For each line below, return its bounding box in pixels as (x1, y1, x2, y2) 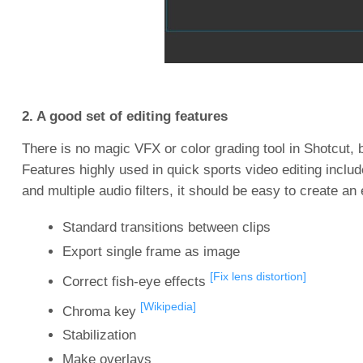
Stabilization (62, 327, 136, 344)
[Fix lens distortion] (209, 270, 306, 283)
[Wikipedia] (139, 299, 196, 313)
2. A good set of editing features (21, 109, 228, 124)
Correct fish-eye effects (62, 273, 210, 289)
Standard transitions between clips (62, 220, 271, 235)
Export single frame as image (62, 244, 240, 259)
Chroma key (62, 303, 140, 319)
